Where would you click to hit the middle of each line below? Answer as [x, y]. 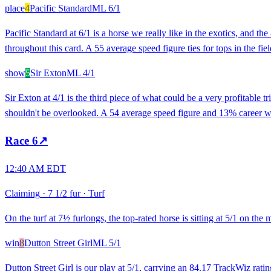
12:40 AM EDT [35, 168]
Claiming [22, 193]
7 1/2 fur [64, 193]
